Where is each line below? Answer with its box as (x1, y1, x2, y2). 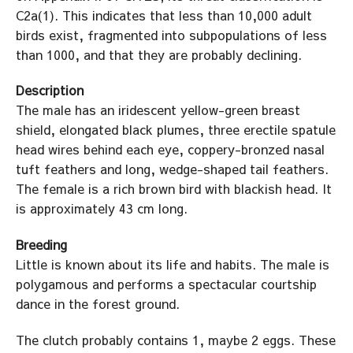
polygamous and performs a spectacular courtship (16, 275, 317, 293)
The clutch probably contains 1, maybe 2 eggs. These (16, 330, 336, 348)
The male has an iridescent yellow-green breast (16, 101, 300, 119)
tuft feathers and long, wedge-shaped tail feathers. (16, 160, 329, 178)
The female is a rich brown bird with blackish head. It (16, 180, 332, 198)
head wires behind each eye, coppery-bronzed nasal (16, 140, 325, 158)
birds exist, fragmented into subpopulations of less (16, 25, 327, 43)
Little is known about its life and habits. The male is (16, 255, 329, 273)
